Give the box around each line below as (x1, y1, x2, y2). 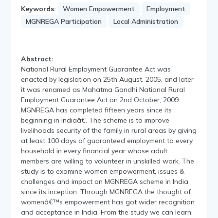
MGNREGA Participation (26, 17, 102, 26)
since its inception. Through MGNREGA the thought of (21, 187, 191, 196)
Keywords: (21, 4, 56, 13)
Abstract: (21, 54, 54, 63)
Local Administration (113, 17, 179, 26)
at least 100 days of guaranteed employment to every (21, 136, 193, 145)
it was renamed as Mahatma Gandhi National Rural (21, 85, 185, 94)
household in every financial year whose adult (21, 146, 168, 155)
